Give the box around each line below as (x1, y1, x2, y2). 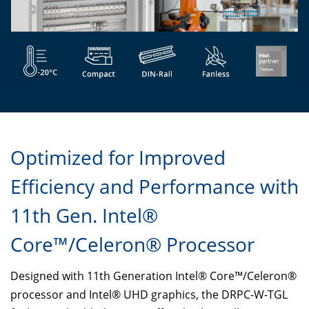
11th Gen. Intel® (10, 202, 158, 228)
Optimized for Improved (10, 144, 226, 170)
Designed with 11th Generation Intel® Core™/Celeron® (10, 268, 297, 283)
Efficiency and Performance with (10, 173, 299, 199)
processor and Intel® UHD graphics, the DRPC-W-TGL (10, 287, 288, 302)
